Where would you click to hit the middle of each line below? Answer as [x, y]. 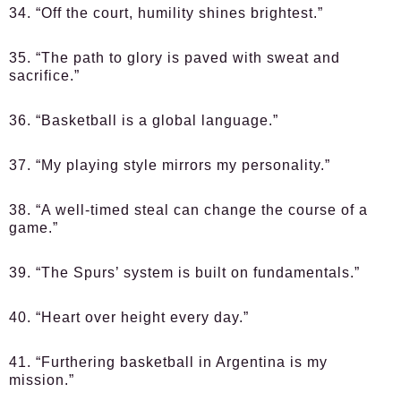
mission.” [42, 380]
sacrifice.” [44, 76]
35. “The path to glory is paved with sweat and [175, 58]
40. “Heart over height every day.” [129, 317]
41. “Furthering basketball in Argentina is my [168, 362]
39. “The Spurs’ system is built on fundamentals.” [184, 273]
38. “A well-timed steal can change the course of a [188, 210]
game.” [34, 228]
